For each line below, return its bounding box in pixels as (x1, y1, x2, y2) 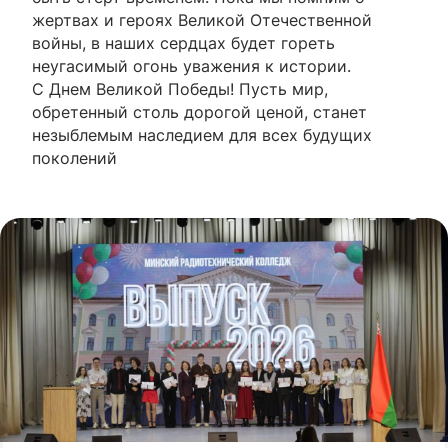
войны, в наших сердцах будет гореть (32, 32, 335, 53)
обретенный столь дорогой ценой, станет (32, 101, 367, 122)
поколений (32, 147, 117, 168)
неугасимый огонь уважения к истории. (32, 55, 351, 76)
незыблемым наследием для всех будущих (32, 124, 372, 145)
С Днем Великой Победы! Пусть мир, (32, 78, 328, 99)
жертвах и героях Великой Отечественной (32, 9, 372, 30)
